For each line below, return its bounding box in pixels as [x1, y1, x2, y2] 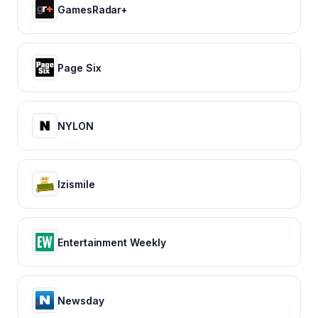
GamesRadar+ [57, 3, 128, 16]
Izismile [57, 177, 95, 190]
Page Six [57, 61, 102, 74]
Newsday [57, 294, 104, 307]
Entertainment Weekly [57, 236, 166, 248]
